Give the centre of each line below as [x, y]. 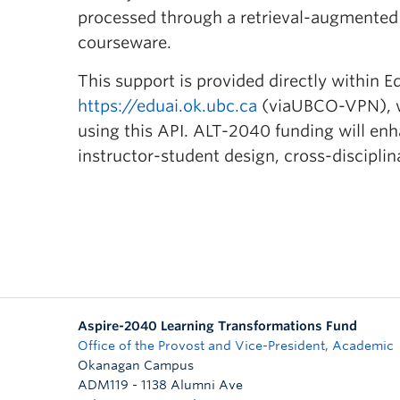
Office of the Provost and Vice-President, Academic [236, 346]
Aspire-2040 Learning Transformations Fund [217, 326]
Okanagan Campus [136, 365]
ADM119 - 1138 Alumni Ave [160, 385]
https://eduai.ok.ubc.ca [167, 106]
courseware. [125, 42]
